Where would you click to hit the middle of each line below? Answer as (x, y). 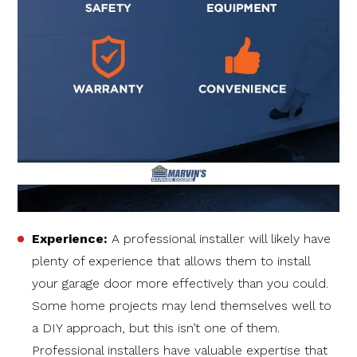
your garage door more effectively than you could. (180, 284)
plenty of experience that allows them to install (171, 261)
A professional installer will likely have (221, 239)
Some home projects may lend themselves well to (182, 306)
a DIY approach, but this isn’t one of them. (156, 328)
